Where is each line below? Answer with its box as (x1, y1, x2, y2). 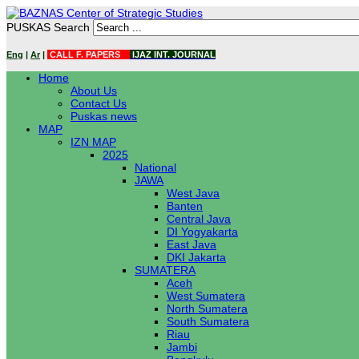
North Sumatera (167, 302, 248, 315)
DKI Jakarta (167, 251, 226, 264)
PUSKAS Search (6, 21, 90, 34)
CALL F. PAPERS (47, 50, 130, 59)
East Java (167, 238, 216, 251)
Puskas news (71, 110, 137, 123)
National (135, 161, 176, 174)
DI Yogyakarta (167, 225, 238, 238)
